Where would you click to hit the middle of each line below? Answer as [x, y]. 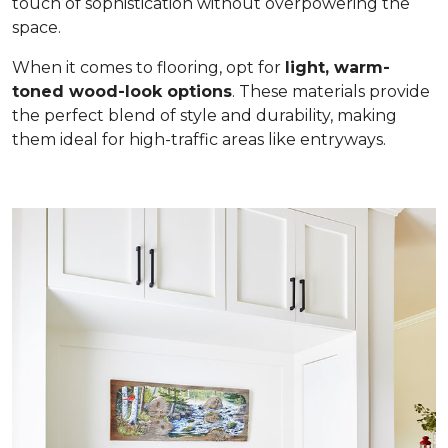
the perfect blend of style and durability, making [204, 115]
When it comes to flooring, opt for [148, 67]
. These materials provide [331, 91]
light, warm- [337, 67]
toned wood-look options [122, 91]
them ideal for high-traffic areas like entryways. [199, 139]
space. [36, 27]
